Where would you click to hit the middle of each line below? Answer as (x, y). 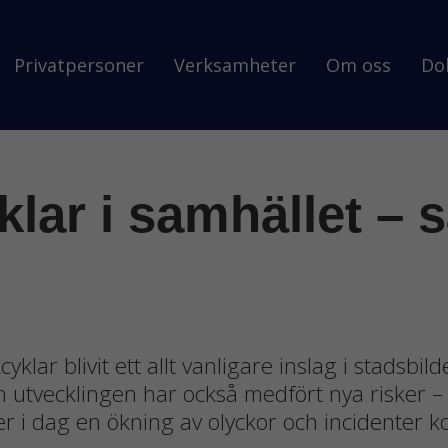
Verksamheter (235, 64)
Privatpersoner (79, 64)
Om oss (358, 64)
